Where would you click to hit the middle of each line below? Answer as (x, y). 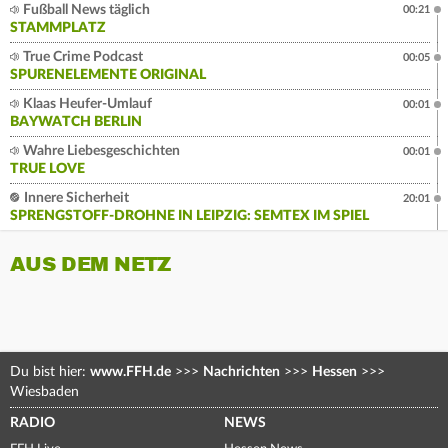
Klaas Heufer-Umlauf (86, 104)
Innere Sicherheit (75, 198)
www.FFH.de (130, 372)
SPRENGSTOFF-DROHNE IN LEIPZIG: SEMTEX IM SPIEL (189, 216)
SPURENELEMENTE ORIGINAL (108, 75)
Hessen (334, 372)
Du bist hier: (50, 372)
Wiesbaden (44, 392)
